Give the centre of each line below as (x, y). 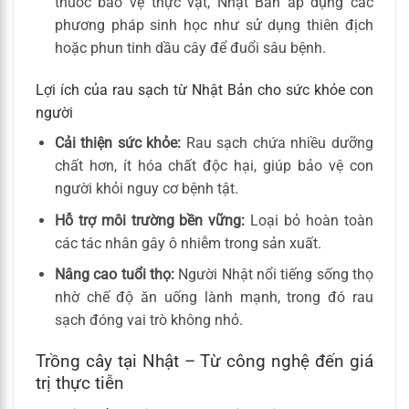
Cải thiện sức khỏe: (118, 143)
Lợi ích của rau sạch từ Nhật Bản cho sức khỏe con (204, 90)
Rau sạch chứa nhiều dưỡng (278, 143)
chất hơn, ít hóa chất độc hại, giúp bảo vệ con (214, 166)
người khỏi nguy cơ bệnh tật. (146, 189)
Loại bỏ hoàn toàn (309, 220)
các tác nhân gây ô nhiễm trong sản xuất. (188, 243)
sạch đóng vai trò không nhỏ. (148, 320)
